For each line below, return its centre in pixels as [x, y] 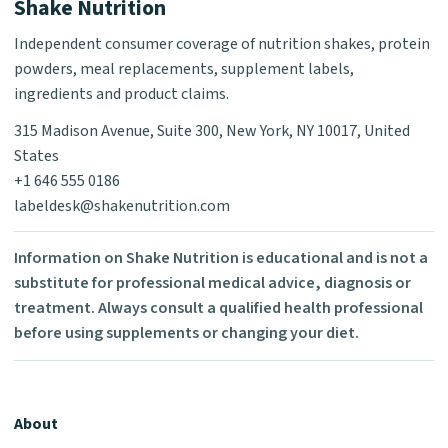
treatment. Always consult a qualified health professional [218, 308]
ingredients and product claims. [121, 94]
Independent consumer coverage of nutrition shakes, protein [222, 44]
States [36, 156]
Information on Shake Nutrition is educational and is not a [221, 258]
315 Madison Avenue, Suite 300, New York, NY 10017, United [212, 131]
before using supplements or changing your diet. [186, 333]
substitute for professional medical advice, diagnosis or [212, 283]
